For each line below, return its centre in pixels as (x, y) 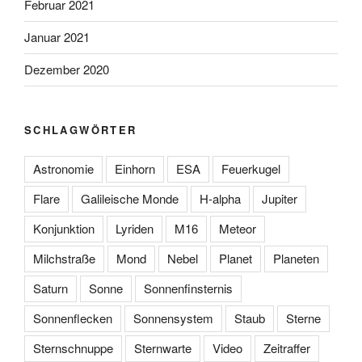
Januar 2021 (57, 37)
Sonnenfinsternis (188, 288)
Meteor (238, 229)
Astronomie (63, 169)
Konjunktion (64, 229)
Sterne (303, 318)
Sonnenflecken (73, 318)
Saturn (51, 288)
